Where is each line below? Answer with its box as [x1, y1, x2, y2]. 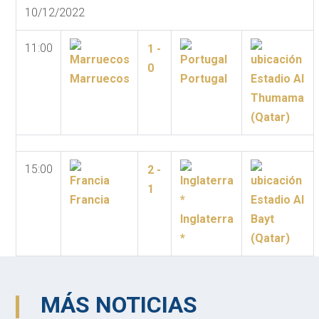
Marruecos [69, 72, 130, 85]
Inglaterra [179, 212, 234, 226]
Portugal [179, 72, 227, 85]
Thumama [250, 91, 304, 105]
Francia [69, 193, 110, 206]
